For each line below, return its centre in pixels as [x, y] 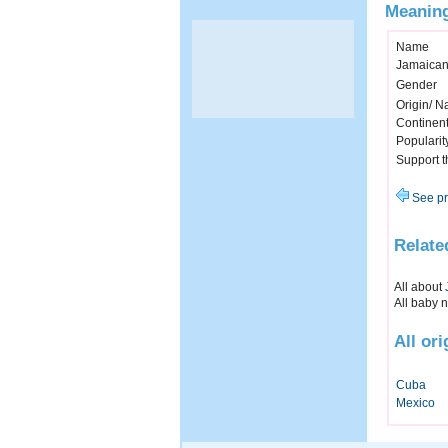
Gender [416, 85]
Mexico [415, 403]
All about [419, 286]
